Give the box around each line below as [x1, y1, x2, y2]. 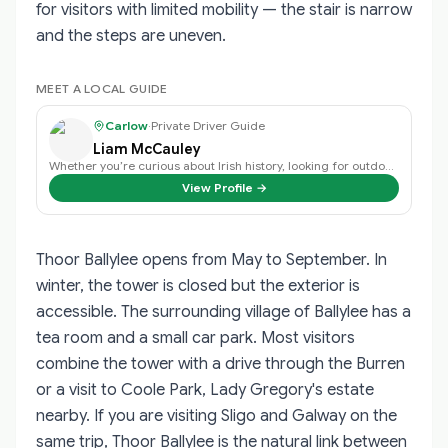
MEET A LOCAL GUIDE [36, 80, 168, 96]
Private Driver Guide [151, 117, 265, 133]
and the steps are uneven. [36, 25, 226, 46]
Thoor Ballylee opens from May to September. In [36, 249, 387, 270]
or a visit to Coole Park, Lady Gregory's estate [36, 379, 374, 400]
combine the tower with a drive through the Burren [36, 353, 405, 374]
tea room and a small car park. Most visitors [36, 327, 355, 348]
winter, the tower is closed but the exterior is [36, 275, 360, 296]
